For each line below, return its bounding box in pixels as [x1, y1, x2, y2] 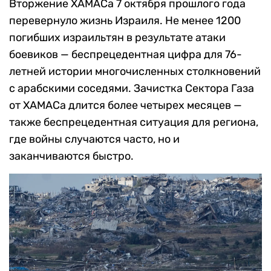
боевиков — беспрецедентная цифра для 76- [9, 48, 242, 62]
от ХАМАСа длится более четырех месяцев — [9, 99, 242, 113]
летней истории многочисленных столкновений [9, 65, 261, 79]
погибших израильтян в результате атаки [9, 31, 226, 45]
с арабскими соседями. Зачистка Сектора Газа [9, 82, 254, 96]
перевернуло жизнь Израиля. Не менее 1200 [9, 14, 241, 28]
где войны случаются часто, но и [9, 132, 180, 146]
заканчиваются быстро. [9, 149, 134, 163]
